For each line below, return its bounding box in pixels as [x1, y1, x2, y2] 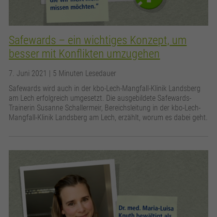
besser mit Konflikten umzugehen [9, 46, 160, 61]
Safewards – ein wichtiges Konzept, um [9, 33, 187, 47]
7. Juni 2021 [9, 68, 49, 78]
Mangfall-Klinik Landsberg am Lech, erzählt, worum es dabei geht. [9, 112, 208, 122]
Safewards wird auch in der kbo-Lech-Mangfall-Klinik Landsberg [9, 83, 201, 93]
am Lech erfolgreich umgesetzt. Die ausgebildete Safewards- [9, 93, 192, 103]
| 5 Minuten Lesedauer [49, 68, 117, 78]
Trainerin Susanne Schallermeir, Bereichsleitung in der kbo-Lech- [9, 103, 201, 112]
